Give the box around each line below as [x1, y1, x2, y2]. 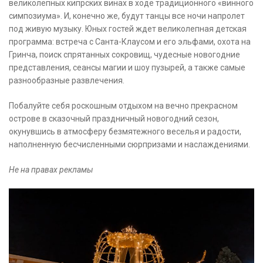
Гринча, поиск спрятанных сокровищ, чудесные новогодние [9, 50, 240, 60]
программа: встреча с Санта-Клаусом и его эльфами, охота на [9, 37, 251, 47]
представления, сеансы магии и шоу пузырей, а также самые [9, 63, 245, 73]
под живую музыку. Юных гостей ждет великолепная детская [9, 24, 247, 34]
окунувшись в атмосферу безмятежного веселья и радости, [9, 127, 241, 137]
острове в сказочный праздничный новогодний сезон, [9, 114, 219, 124]
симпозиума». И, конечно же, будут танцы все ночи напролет [9, 11, 245, 21]
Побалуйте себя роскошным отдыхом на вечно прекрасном [9, 101, 238, 111]
